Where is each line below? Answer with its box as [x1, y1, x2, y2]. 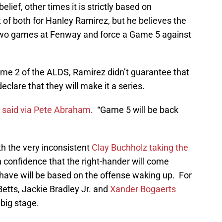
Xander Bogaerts [110, 184, 176, 195]
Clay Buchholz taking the [92, 142, 188, 153]
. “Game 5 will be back [91, 105, 178, 115]
